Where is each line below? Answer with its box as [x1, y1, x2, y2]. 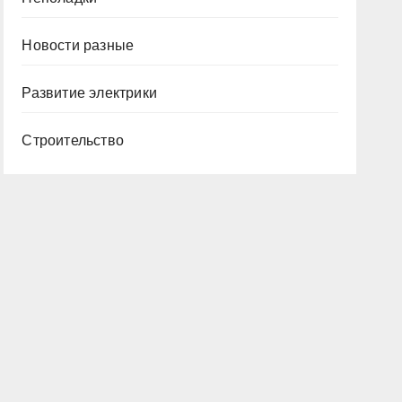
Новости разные [22, 38, 135, 53]
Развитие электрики [22, 85, 157, 100]
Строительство [22, 133, 124, 148]
